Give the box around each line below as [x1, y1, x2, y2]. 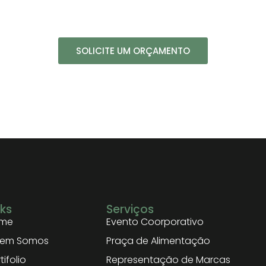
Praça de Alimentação [106, 234, 211, 248]
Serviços [106, 201, 154, 217]
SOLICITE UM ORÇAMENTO [76, 45, 190, 57]
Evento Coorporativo [106, 215, 204, 229]
